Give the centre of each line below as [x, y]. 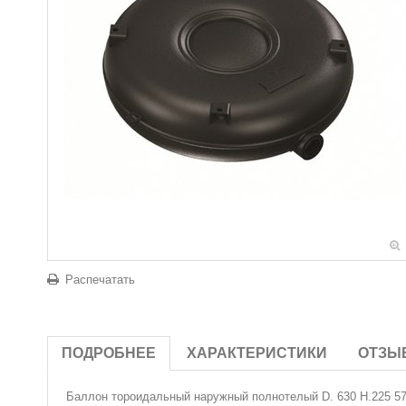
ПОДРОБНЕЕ [109, 353]
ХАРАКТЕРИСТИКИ [257, 353]
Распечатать [100, 280]
